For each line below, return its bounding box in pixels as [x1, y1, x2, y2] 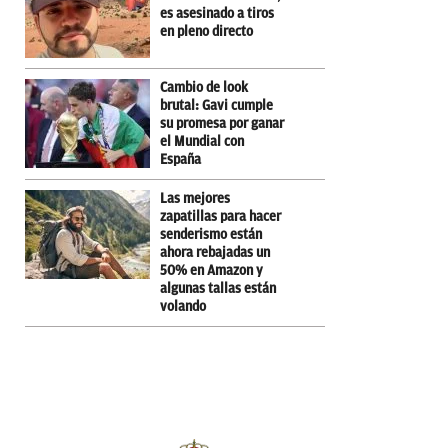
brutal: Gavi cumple [160, 97, 273, 113]
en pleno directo [160, 23, 253, 39]
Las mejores [160, 190, 230, 206]
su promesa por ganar [160, 115, 284, 131]
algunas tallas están [160, 280, 276, 296]
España [160, 151, 201, 167]
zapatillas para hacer [160, 208, 281, 224]
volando [160, 298, 206, 314]
